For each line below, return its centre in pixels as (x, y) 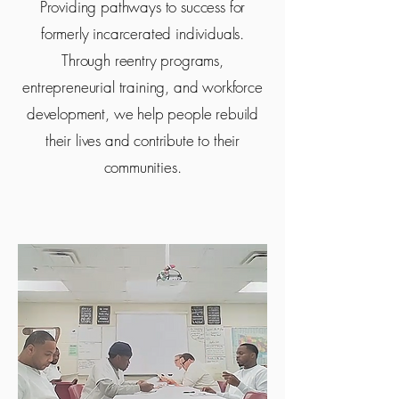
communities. (142, 167)
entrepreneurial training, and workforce (142, 87)
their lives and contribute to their (142, 140)
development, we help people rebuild (142, 114)
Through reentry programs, (142, 60)
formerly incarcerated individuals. (142, 33)
